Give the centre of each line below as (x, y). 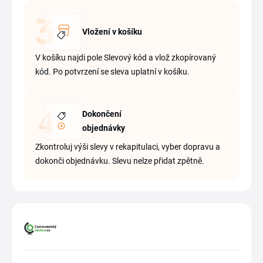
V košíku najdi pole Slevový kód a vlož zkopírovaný (126, 58)
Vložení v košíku (112, 32)
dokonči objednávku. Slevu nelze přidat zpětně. (120, 161)
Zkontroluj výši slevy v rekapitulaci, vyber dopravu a (128, 147)
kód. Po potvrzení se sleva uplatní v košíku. (112, 72)
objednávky (104, 128)
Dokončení (102, 114)
